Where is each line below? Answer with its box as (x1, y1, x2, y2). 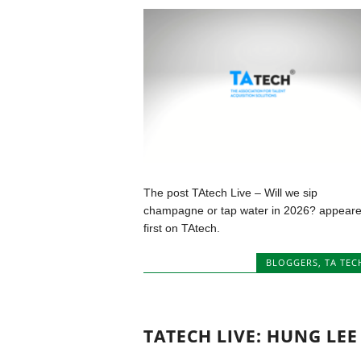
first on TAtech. (143, 222, 220, 235)
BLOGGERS (266, 256, 318, 269)
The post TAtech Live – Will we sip (143, 186, 317, 200)
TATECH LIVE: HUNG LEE (143, 324, 358, 347)
